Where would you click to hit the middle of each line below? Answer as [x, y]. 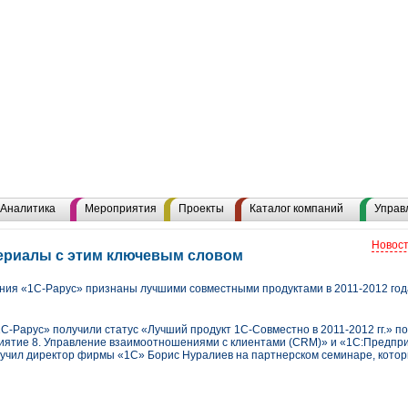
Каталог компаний [296, 209]
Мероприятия [121, 209]
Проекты [201, 209]
